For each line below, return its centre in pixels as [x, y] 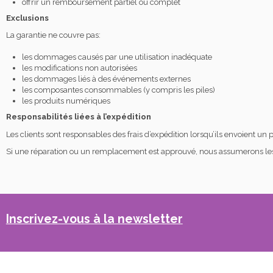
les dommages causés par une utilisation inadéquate [117, 57]
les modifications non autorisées [79, 68]
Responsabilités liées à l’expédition [78, 117]
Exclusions [27, 18]
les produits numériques [66, 101]
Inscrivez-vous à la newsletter [94, 219]
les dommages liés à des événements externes [106, 79]
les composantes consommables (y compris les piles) [118, 90]
